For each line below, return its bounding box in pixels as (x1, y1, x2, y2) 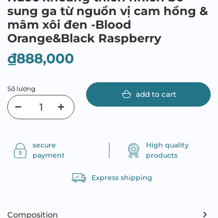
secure (33, 141, 56, 149)
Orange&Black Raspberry (7, 31, 161, 45)
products (146, 151, 178, 160)
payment (33, 151, 65, 160)
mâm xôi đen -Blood (7, 18, 131, 32)
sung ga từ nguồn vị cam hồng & (7, 4, 208, 18)
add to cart (135, 90, 176, 99)
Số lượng (7, 85, 36, 92)
